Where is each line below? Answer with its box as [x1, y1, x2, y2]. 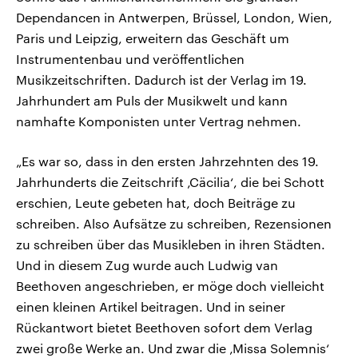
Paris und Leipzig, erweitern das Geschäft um [16, 30, 289, 46]
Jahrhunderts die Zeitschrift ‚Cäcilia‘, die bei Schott [16, 174, 324, 190]
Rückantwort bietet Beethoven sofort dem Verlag [16, 320, 312, 336]
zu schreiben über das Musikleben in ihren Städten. [16, 237, 325, 253]
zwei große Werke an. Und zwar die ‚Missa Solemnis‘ [16, 340, 329, 356]
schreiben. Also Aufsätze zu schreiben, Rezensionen [16, 216, 332, 232]
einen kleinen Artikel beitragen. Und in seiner [16, 299, 285, 315]
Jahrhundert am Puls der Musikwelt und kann [16, 93, 288, 109]
